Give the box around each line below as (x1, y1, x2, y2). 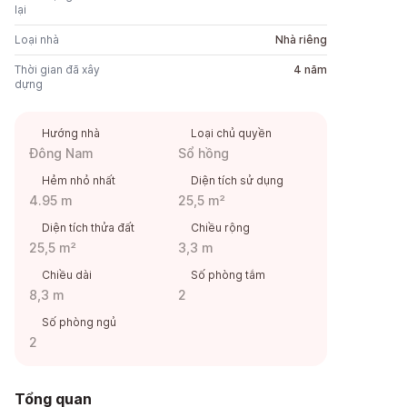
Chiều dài (42, 268, 92, 282)
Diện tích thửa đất (42, 221, 134, 234)
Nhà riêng (275, 33, 328, 46)
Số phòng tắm (191, 268, 266, 282)
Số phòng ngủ (42, 315, 116, 329)
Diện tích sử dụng (191, 174, 284, 187)
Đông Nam (29, 145, 94, 161)
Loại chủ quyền (191, 126, 273, 140)
